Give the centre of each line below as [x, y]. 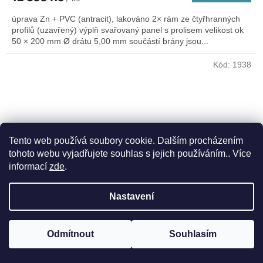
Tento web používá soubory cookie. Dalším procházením [126, 141]
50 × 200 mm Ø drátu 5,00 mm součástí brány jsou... [110, 41]
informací [29, 166]
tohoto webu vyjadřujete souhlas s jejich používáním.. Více [130, 154]
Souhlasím [193, 234]
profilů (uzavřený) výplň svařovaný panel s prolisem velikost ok [128, 30]
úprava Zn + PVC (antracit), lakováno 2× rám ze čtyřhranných [126, 19]
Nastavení [131, 196]
